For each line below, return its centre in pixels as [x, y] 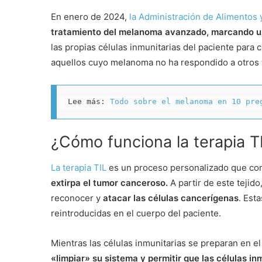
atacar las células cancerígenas [171, 198]
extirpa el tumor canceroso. [109, 183]
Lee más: [89, 102]
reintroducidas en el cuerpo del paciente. [136, 213]
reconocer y [77, 198]
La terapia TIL [79, 168]
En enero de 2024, [90, 16]
